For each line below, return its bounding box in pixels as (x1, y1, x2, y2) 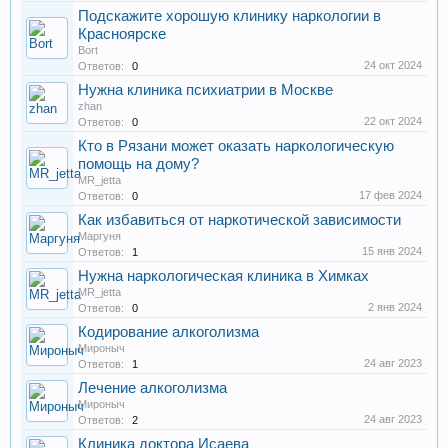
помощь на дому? (78, 156, 199, 172)
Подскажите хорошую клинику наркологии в (78, 8, 381, 24)
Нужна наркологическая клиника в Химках (78, 268, 369, 284)
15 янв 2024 (362, 245, 422, 257)
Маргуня (78, 230, 121, 242)
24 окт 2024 (364, 59, 422, 71)
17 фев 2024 (359, 189, 422, 201)
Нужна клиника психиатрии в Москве (78, 82, 333, 98)
